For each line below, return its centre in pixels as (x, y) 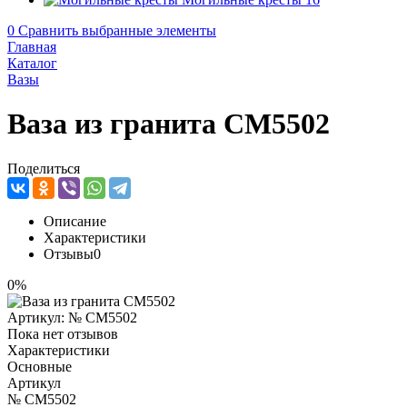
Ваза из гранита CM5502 (169, 124)
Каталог (32, 63)
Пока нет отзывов (63, 333)
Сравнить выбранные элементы (117, 30)
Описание (75, 221)
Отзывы (69, 253)
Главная (32, 47)
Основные (40, 366)
